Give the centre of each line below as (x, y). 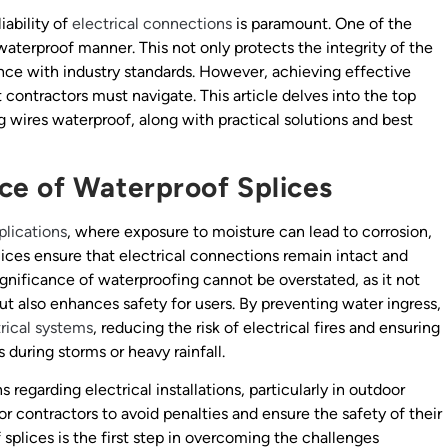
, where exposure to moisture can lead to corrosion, (249, 231)
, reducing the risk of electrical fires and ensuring (266, 327)
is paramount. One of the (322, 24)
